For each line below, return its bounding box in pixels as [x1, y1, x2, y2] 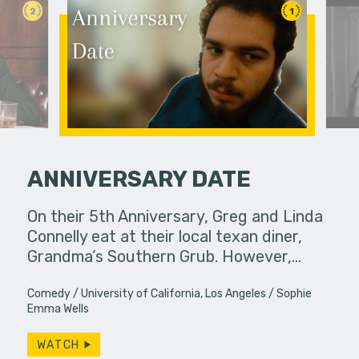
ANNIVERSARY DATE [27, 166, 252, 193]
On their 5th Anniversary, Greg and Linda [27, 207, 324, 227]
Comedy [27, 286, 71, 301]
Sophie [276, 286, 313, 301]
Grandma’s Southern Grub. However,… [27, 247, 302, 267]
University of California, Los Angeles [81, 286, 267, 301]
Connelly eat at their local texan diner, [27, 227, 303, 247]
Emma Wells [27, 301, 90, 316]
